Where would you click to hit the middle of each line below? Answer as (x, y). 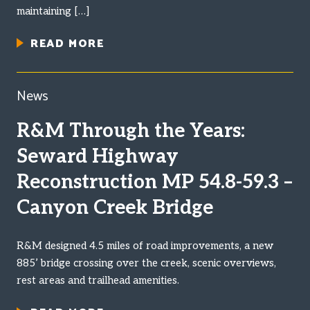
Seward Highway (98, 156)
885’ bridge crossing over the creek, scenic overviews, (146, 263)
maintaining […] (53, 11)
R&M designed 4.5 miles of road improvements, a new (145, 245)
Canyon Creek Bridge (115, 208)
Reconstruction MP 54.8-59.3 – (155, 182)
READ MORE (67, 44)
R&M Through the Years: (131, 131)
